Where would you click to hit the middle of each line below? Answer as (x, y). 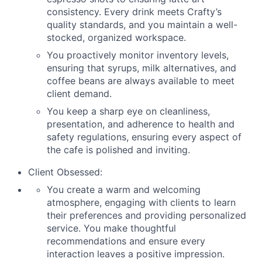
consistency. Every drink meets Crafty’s (134, 12)
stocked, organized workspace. (116, 37)
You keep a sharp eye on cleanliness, (128, 111)
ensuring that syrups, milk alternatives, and (142, 68)
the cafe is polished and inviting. (118, 150)
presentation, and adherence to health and (141, 124)
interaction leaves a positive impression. (136, 254)
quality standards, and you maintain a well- (142, 25)
